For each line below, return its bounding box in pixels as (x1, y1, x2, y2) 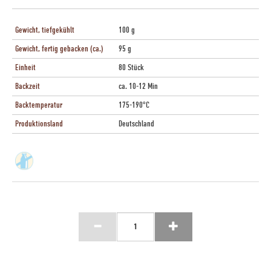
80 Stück (118, 62, 144, 73)
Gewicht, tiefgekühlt (15, 24, 74, 35)
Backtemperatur (15, 99, 62, 110)
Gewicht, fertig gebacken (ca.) (15, 43, 103, 54)
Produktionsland (15, 118, 63, 129)
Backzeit (15, 80, 40, 91)
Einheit (15, 62, 36, 73)
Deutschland (118, 118, 154, 129)
